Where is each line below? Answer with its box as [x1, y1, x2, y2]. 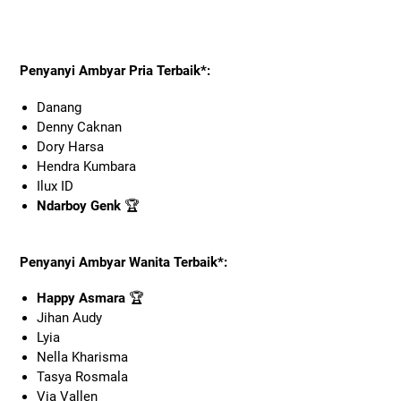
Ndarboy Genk [36, 197, 121, 214]
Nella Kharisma [36, 349, 128, 366]
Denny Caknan [36, 118, 122, 135]
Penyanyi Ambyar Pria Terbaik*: [20, 63, 210, 80]
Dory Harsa [36, 138, 104, 155]
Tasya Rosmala [36, 369, 128, 386]
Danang [36, 98, 81, 115]
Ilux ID [36, 177, 73, 194]
